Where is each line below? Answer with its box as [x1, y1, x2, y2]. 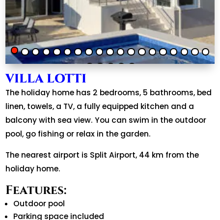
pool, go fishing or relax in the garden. [5, 128, 151, 139]
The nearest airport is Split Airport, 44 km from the [5, 149, 199, 160]
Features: [5, 182, 67, 199]
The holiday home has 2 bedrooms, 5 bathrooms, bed [5, 87, 212, 98]
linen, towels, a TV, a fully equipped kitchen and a [5, 101, 194, 111]
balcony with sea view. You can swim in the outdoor [5, 114, 207, 125]
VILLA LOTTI [5, 70, 87, 87]
